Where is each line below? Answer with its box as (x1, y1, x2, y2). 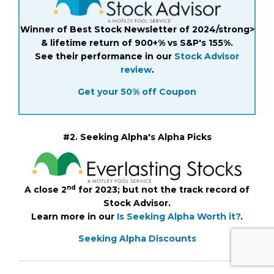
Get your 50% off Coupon (78, 86, 196, 97)
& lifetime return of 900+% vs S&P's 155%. (41, 37, 233, 48)
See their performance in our (35, 50, 174, 62)
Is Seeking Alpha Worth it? (117, 210, 240, 222)
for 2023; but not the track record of (76, 183, 250, 195)
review (120, 64, 152, 75)
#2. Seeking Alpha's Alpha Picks (62, 131, 212, 143)
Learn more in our (31, 210, 117, 222)
